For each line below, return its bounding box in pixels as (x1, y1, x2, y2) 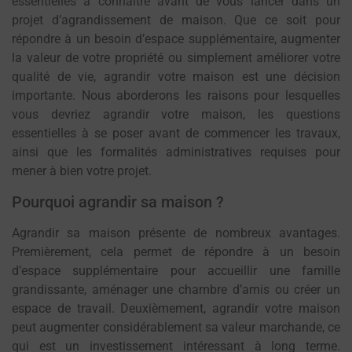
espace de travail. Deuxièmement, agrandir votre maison (12, 300, 340, 316)
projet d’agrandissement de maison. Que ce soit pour (12, 13, 340, 28)
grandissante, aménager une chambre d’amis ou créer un (12, 281, 340, 297)
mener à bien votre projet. (12, 163, 152, 179)
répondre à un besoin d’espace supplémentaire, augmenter (12, 31, 340, 47)
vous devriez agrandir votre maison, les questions (12, 107, 340, 123)
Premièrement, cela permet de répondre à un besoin (12, 244, 340, 259)
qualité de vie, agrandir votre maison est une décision (12, 69, 340, 85)
